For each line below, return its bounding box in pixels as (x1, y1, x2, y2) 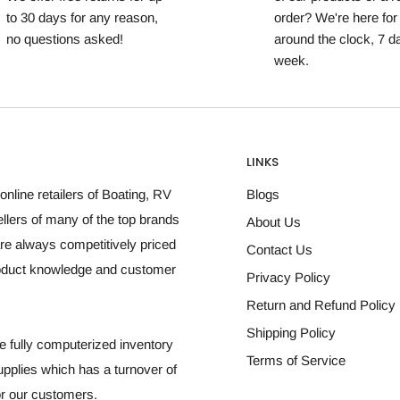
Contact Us (246, 242, 312, 258)
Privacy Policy (246, 270, 330, 286)
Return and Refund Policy (246, 297, 396, 313)
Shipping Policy (246, 325, 336, 341)
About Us (246, 214, 301, 230)
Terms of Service (246, 353, 346, 369)
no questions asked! (6, 30, 124, 46)
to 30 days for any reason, (6, 9, 159, 25)
